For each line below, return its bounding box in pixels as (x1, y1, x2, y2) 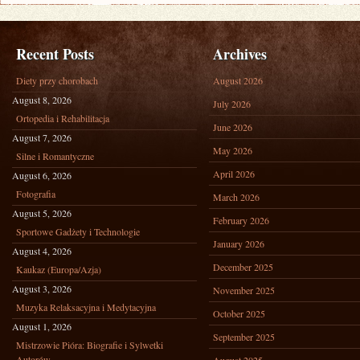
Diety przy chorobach (16, 74, 98, 87)
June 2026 (213, 121, 252, 133)
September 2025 (213, 330, 275, 343)
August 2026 (213, 74, 263, 87)
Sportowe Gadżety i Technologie (16, 225, 140, 238)
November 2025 (213, 284, 275, 297)
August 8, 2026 (12, 93, 72, 106)
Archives (213, 43, 267, 64)
